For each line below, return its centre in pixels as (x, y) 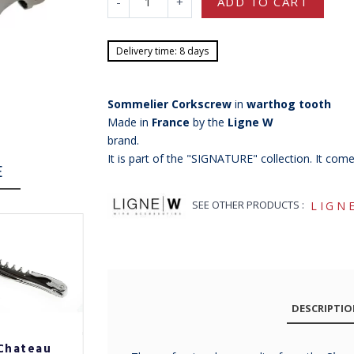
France (170, 122)
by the (208, 122)
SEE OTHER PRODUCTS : (249, 205)
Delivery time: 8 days (163, 51)
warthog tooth (288, 104)
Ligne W (250, 122)
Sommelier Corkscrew (169, 104)
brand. (123, 141)
